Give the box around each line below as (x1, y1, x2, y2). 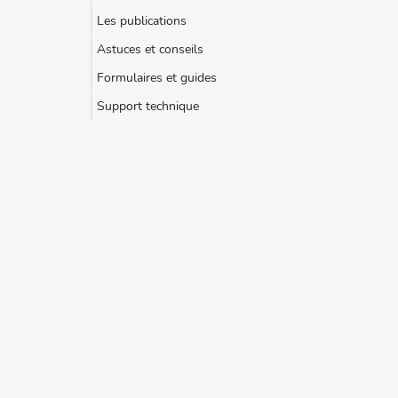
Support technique (97, 98, 199, 115)
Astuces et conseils (97, 41, 203, 58)
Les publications (97, 12, 187, 29)
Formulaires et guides (97, 69, 217, 86)
